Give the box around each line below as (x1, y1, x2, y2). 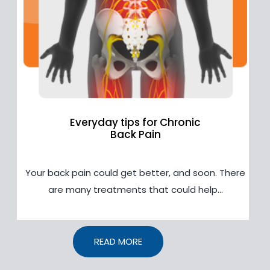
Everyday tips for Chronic (69, 115, 201, 130)
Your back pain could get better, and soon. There (25, 166, 245, 179)
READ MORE (93, 234, 142, 248)
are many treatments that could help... (48, 183, 223, 196)
